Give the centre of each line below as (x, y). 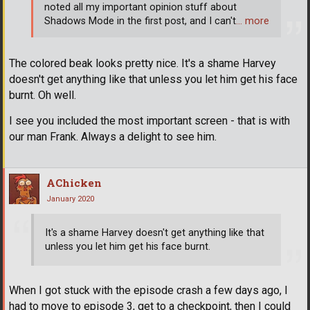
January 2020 (70, 199)
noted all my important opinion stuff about (140, 8)
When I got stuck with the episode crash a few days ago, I (148, 291)
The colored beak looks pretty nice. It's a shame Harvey (143, 63)
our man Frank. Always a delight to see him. (113, 136)
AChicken (74, 182)
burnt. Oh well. (43, 95)
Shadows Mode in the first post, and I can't (140, 21)
